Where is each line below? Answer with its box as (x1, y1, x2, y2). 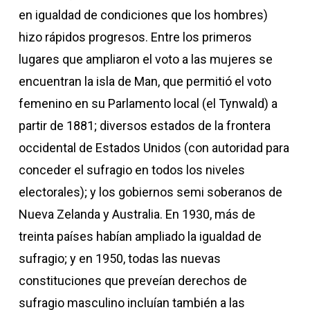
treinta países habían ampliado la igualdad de (18, 229, 262, 244)
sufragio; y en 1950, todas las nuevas (18, 251, 221, 266)
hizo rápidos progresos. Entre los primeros (18, 30, 252, 44)
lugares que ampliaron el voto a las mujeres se (18, 52, 273, 66)
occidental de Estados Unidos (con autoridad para (18, 140, 289, 155)
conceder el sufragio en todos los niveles (18, 163, 245, 177)
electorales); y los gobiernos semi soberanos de (18, 185, 282, 199)
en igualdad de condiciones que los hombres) (18, 8, 268, 22)
